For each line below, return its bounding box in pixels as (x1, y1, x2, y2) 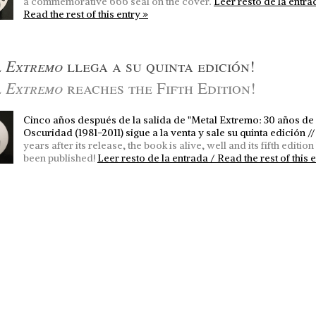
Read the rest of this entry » (23, 7, 148, 20)
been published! (23, 152, 95, 165)
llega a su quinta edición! (63, 54, 255, 76)
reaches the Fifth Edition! (63, 76, 256, 98)
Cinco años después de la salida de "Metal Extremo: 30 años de (23, 114, 314, 127)
